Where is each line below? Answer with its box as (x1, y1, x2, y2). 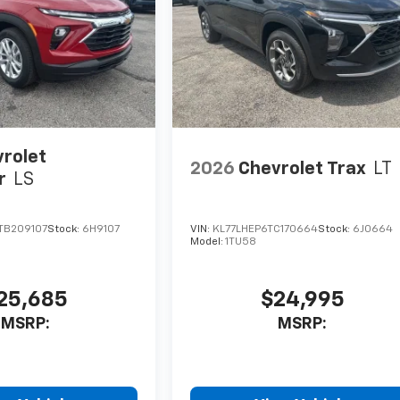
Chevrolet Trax (238, 159, 367, 178)
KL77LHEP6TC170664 (212, 224, 319, 236)
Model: (190, 237, 226, 248)
